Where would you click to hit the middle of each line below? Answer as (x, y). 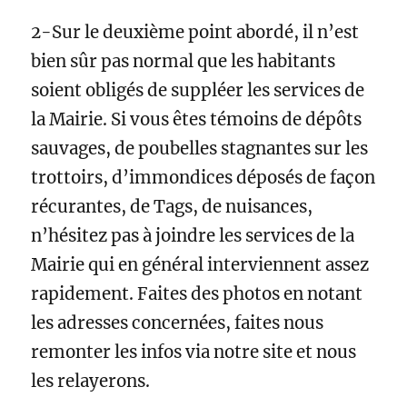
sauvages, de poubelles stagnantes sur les (200, 149)
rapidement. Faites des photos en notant (197, 294)
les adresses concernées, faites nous (178, 323)
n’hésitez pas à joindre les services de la (193, 236)
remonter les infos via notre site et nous (194, 352)
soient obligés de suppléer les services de (198, 91)
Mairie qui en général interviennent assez (200, 265)
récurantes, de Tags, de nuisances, (172, 207)
